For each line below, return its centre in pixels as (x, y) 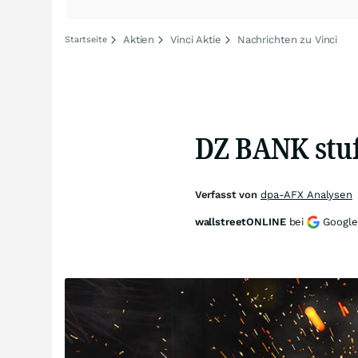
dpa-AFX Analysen (306, 195)
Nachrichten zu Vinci (287, 40)
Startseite (86, 40)
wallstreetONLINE (240, 222)
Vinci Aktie (196, 40)
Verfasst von (227, 195)
